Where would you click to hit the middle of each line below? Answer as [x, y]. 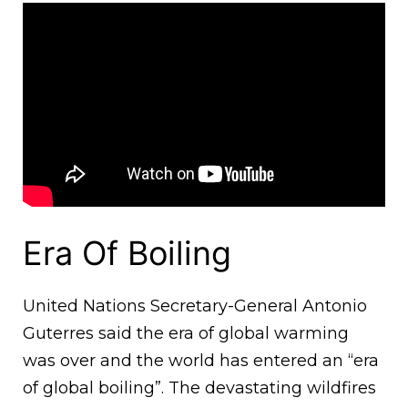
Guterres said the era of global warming [186, 334]
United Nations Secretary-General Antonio [195, 306]
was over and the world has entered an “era [201, 361]
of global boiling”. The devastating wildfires [199, 388]
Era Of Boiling [127, 254]
